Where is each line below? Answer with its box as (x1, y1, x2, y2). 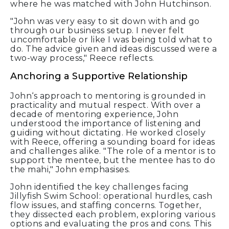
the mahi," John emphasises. (10, 164, 130, 174)
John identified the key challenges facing (10, 181, 189, 192)
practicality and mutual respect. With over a (10, 100, 200, 110)
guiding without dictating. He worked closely (10, 127, 205, 138)
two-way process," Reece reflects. (10, 53, 154, 63)
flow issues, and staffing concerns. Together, (10, 200, 201, 210)
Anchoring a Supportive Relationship (10, 70, 188, 82)
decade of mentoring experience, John (10, 109, 178, 119)
